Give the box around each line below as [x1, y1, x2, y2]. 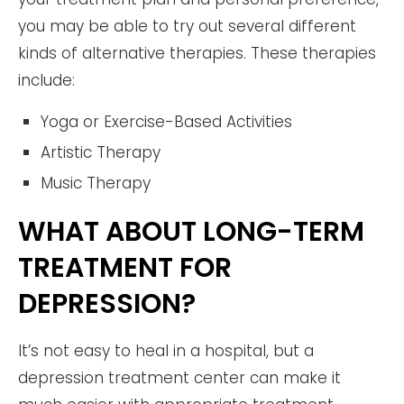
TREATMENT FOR [18, 248, 232, 287]
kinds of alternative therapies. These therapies [18, 41, 376, 64]
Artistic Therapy [41, 141, 161, 163]
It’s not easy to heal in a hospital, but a [18, 339, 314, 362]
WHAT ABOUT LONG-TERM [18, 212, 364, 251]
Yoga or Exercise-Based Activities [41, 110, 292, 133]
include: [18, 69, 75, 91]
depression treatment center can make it [18, 366, 341, 389]
